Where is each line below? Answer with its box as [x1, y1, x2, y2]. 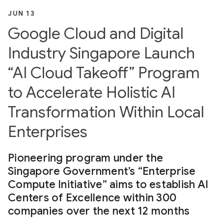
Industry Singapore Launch [8, 43, 195, 63]
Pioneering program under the [8, 151, 163, 165]
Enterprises [8, 122, 87, 141]
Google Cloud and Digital [8, 24, 184, 43]
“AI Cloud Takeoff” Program [8, 63, 200, 82]
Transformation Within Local [8, 102, 204, 122]
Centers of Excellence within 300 [8, 191, 176, 204]
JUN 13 [8, 9, 35, 18]
